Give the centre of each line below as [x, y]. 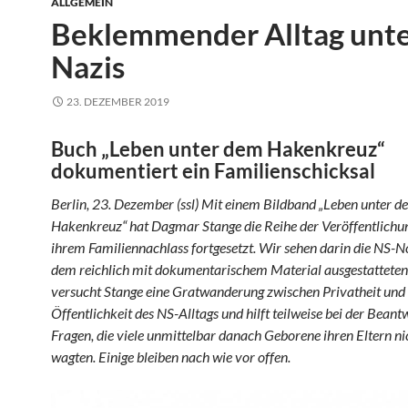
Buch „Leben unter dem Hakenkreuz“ [218, 149]
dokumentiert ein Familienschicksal [213, 171]
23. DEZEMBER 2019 [118, 102]
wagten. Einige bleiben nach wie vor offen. [171, 357]
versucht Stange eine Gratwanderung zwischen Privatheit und [228, 291]
